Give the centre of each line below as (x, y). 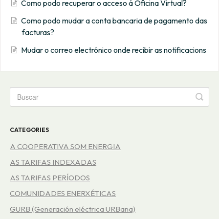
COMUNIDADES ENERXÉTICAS (63, 194)
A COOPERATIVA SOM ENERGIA (65, 147)
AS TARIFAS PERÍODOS (50, 178)
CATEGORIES (29, 130)
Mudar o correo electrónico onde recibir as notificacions (114, 50)
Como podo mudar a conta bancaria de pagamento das (114, 21)
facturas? (38, 33)
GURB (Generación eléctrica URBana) (73, 209)
